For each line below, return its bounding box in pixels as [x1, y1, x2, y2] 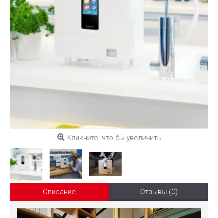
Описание [43, 187, 76, 196]
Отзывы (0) [140, 187, 178, 196]
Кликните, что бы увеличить [67, 133, 161, 142]
